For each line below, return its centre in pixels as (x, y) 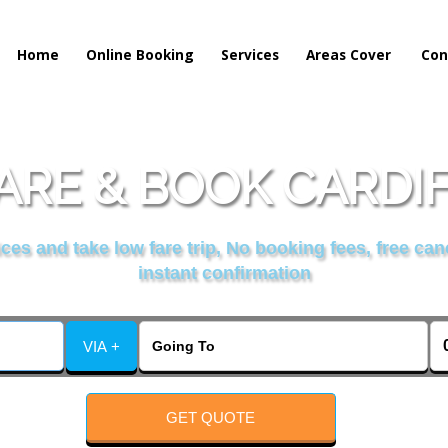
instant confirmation (224, 273)
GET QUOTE (211, 417)
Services (250, 54)
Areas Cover (348, 54)
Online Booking (140, 54)
